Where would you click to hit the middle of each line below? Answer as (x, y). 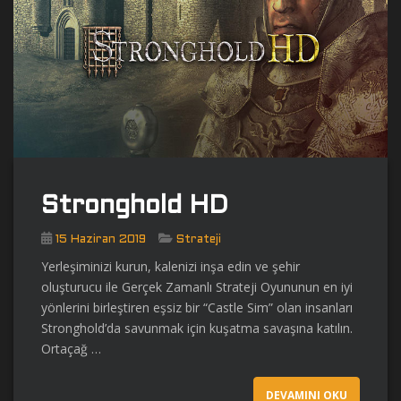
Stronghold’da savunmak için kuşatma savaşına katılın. (197, 328)
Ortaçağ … (71, 349)
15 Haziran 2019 (101, 240)
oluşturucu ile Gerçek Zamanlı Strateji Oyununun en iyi (197, 287)
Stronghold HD (135, 207)
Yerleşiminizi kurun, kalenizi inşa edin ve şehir (171, 267)
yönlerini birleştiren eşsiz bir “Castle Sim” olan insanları (197, 308)
